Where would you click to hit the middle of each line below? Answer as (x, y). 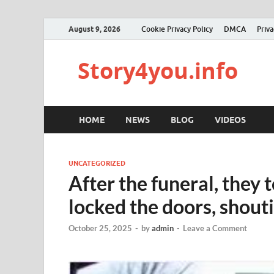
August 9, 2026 (94, 29)
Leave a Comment (215, 228)
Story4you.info (158, 71)
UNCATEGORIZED (97, 163)
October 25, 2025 (100, 228)
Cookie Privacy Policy (177, 29)
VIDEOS (230, 120)
